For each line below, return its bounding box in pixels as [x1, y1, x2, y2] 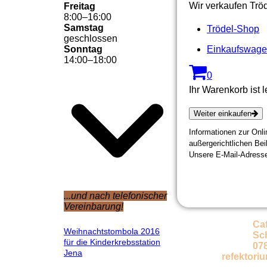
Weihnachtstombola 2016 [64, 226, 160, 236]
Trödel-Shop [207, 24, 259, 34]
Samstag [64, 23, 104, 33]
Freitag [64, 1, 95, 11]
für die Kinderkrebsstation [64, 237, 160, 247]
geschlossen [64, 33, 117, 44]
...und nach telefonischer [64, 190, 167, 201]
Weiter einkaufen [194, 109, 252, 118]
